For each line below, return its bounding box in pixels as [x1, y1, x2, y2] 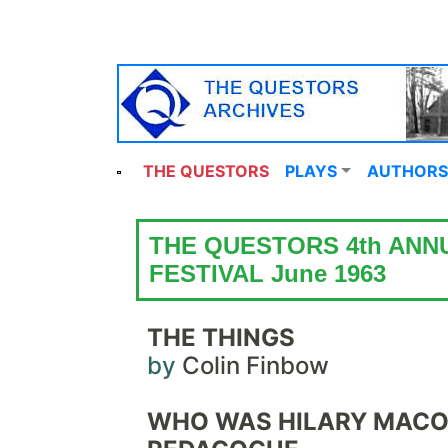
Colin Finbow [182, 351, 329, 380]
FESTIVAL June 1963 [149, 260, 386, 287]
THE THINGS [147, 323, 295, 352]
